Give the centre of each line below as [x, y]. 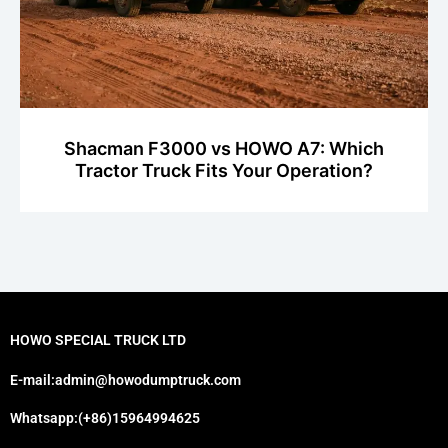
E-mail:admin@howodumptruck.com [125, 380]
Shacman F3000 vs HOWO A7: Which [224, 149]
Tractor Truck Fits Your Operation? [224, 171]
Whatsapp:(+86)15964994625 [105, 418]
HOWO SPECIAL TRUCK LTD [98, 340]
